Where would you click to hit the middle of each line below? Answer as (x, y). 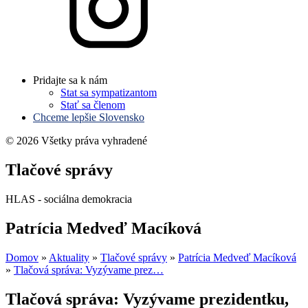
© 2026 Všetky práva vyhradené (76, 141)
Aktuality (69, 257)
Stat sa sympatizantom (109, 92)
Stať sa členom (93, 105)
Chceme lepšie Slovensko (89, 117)
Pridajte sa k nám (70, 80)
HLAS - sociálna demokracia (69, 199)
